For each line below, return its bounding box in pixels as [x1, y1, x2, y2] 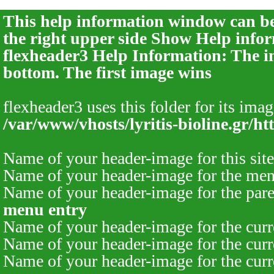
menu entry [3, 200, 87, 219]
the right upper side [3, 29, 151, 48]
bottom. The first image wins [3, 63, 212, 82]
